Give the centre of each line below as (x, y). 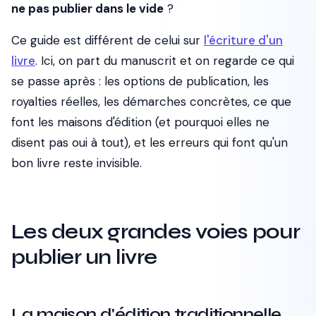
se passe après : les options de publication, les (140, 81)
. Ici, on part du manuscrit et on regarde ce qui (165, 61)
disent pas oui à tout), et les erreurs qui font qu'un (150, 142)
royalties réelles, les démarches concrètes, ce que (151, 102)
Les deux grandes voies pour (156, 231)
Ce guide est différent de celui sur (108, 40)
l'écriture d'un (243, 40)
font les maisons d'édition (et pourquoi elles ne (140, 122)
